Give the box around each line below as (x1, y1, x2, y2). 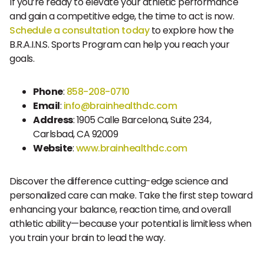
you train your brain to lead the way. (9, 231, 166, 245)
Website (33, 141, 72, 155)
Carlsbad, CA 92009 (33, 127, 118, 141)
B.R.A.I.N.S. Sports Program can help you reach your (9, 38, 230, 51)
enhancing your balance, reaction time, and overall (9, 203, 231, 216)
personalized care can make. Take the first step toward (9, 189, 253, 202)
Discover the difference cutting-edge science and (9, 174, 228, 188)
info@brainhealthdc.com (61, 99, 177, 113)
